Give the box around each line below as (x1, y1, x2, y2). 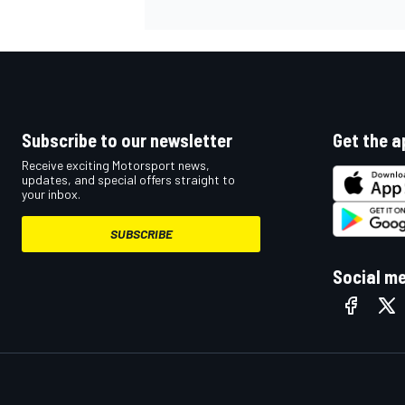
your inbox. (22, 186, 80, 202)
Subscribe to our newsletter (22, 129, 232, 152)
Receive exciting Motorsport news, (22, 157, 210, 174)
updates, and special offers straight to (22, 172, 235, 188)
